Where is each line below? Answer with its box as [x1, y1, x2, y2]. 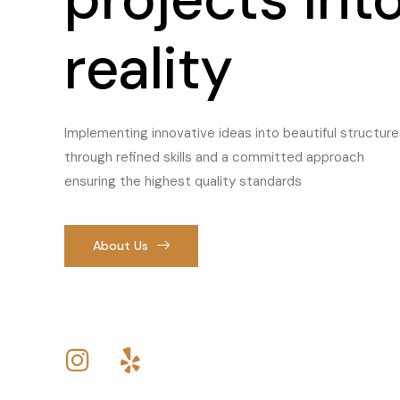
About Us [93, 237, 148, 254]
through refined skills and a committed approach [64, 148, 364, 167]
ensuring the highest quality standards [64, 172, 302, 191]
